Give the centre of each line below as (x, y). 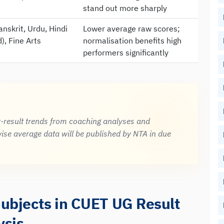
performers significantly (126, 52)
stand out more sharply (125, 8)
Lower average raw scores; (131, 28)
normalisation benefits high (132, 40)
